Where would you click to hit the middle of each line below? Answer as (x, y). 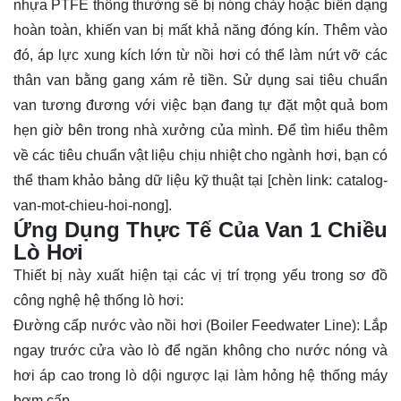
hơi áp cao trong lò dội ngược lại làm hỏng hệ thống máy (200, 375)
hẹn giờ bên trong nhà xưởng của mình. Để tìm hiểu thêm (200, 130)
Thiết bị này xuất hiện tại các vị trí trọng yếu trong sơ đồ (200, 275)
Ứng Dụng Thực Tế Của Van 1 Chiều (200, 229)
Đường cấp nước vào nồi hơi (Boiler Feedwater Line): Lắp (200, 325)
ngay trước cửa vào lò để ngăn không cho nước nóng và (200, 350)
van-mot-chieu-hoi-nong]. (93, 205)
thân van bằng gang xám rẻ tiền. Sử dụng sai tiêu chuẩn (200, 80)
